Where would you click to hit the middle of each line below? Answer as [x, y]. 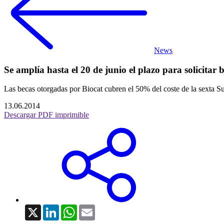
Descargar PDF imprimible [46, 115]
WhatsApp [94, 208]
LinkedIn [73, 208]
